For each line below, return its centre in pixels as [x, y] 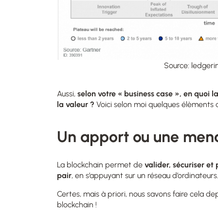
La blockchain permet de [101, 164]
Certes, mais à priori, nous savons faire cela [131, 194]
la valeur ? [76, 104]
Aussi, [66, 93]
